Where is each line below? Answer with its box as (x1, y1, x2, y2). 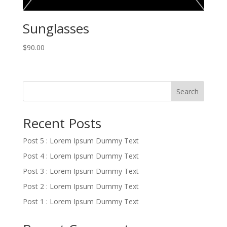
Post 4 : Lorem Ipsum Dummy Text (22, 151, 139, 161)
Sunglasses (22, 19, 89, 38)
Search (176, 87, 199, 97)
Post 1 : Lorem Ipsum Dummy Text (22, 197, 139, 207)
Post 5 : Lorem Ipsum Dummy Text (22, 136, 139, 146)
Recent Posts (22, 114, 101, 133)
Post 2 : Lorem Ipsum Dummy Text (22, 181, 139, 192)
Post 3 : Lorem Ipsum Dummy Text (22, 166, 139, 176)
